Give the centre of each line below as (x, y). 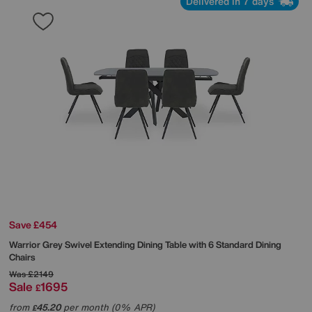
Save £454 (33, 225)
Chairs (22, 258)
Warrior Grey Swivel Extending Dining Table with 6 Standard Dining (145, 245)
